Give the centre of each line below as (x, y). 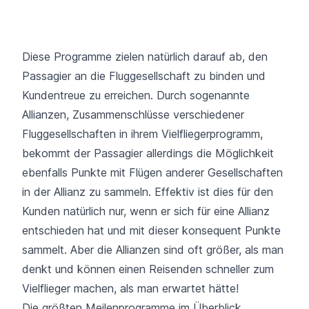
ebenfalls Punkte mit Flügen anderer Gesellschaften (152, 172)
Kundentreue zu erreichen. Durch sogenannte (136, 95)
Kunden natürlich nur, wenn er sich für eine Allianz (146, 211)
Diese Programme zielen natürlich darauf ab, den (145, 56)
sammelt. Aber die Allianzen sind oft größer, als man (153, 249)
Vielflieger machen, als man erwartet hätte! (130, 288)
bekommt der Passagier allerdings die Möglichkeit (148, 153)
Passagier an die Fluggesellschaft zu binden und (144, 76)
